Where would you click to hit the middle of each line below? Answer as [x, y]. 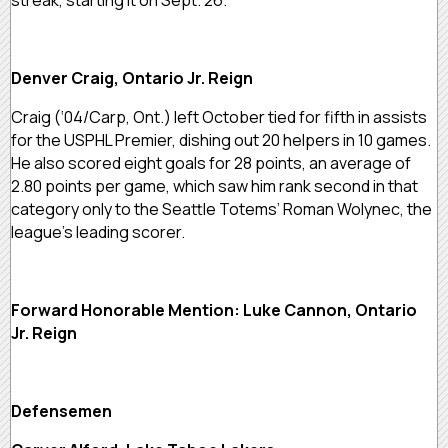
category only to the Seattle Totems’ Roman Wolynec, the [221, 208]
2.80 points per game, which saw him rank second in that [214, 185]
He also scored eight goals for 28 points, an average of [211, 162]
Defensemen [61, 410]
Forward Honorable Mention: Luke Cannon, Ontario [214, 309]
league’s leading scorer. [99, 231]
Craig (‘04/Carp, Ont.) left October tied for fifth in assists [219, 116]
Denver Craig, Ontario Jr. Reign [132, 77]
